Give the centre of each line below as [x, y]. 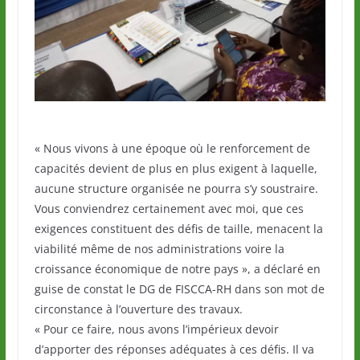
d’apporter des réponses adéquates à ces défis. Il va [174, 350]
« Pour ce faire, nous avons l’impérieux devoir [156, 329]
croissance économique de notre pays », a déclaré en [177, 269]
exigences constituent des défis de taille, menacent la [178, 229]
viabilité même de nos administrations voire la [159, 249]
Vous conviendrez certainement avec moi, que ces [169, 209]
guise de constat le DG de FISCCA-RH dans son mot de [179, 289]
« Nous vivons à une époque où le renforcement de [172, 149]
